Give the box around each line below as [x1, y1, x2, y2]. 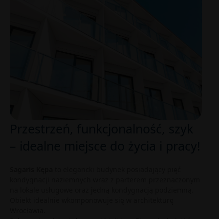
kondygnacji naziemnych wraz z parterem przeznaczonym [10, 175, 200, 184]
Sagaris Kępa [10, 165, 53, 174]
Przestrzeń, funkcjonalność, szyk [10, 120, 193, 137]
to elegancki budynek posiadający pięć [53, 165, 181, 174]
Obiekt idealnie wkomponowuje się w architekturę [10, 196, 174, 205]
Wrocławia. [10, 206, 45, 215]
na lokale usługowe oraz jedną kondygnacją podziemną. [10, 185, 194, 195]
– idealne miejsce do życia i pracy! [10, 137, 200, 154]
